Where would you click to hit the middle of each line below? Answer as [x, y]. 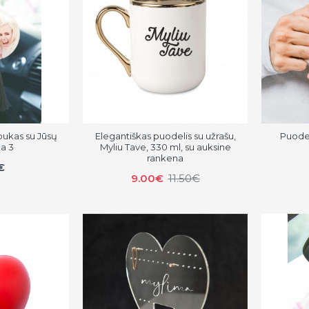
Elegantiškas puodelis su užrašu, [165, 136]
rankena [166, 158]
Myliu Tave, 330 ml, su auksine [165, 147]
